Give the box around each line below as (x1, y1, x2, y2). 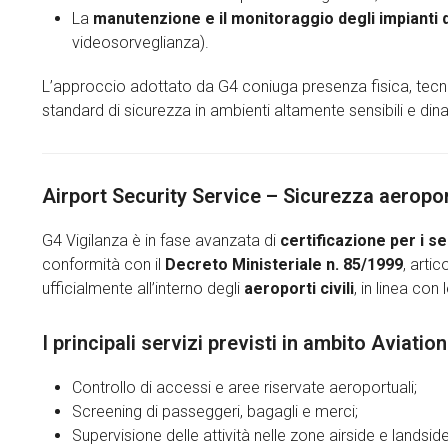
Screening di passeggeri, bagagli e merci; (72, 402, 358, 421)
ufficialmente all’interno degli (42, 279, 244, 298)
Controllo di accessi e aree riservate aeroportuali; (72, 378, 417, 397)
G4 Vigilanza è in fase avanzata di (42, 231, 280, 250)
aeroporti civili (244, 279, 354, 298)
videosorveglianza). (72, 33, 209, 52)
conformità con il (42, 255, 165, 274)
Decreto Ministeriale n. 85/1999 (165, 255, 403, 274)
